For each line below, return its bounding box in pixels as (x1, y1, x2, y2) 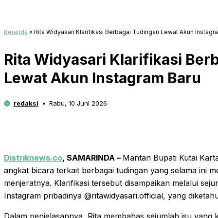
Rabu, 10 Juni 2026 (49, 99, 107, 108)
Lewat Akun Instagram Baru (4, 69, 201, 87)
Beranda (4, 28, 28, 36)
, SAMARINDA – (62, 153, 123, 163)
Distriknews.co (4, 153, 62, 163)
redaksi (13, 99, 38, 108)
